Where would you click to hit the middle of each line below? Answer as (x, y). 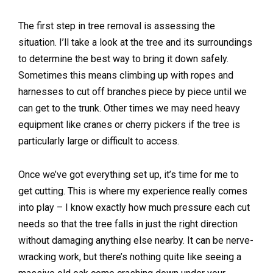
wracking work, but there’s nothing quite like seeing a (130, 257)
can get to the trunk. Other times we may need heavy (129, 108)
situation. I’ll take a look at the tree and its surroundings (135, 43)
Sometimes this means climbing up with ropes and (126, 76)
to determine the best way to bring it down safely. (123, 59)
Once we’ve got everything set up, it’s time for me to (129, 175)
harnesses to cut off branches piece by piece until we (133, 92)
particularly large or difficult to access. (99, 141)
